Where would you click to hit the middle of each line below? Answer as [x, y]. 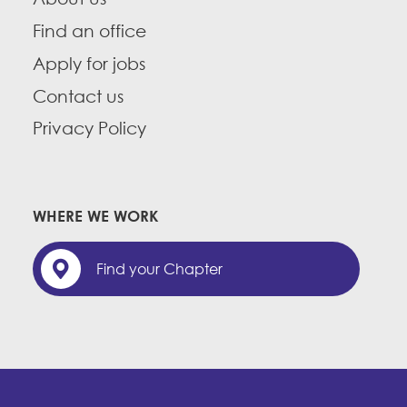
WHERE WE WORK [96, 216]
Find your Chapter [159, 269]
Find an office [89, 31]
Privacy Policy [89, 129]
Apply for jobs [89, 64]
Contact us [78, 96]
